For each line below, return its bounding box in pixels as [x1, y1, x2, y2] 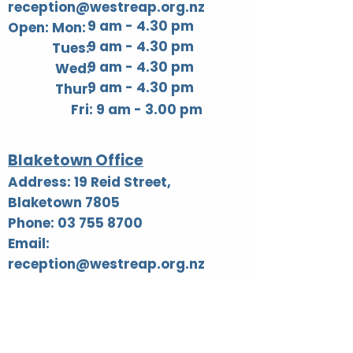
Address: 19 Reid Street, [8, 173, 171, 191]
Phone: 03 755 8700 [8, 214, 143, 232]
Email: [8, 234, 50, 253]
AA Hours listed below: [43, 287, 199, 306]
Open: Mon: [8, 18, 92, 37]
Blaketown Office [8, 150, 143, 171]
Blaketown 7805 [8, 193, 120, 212]
